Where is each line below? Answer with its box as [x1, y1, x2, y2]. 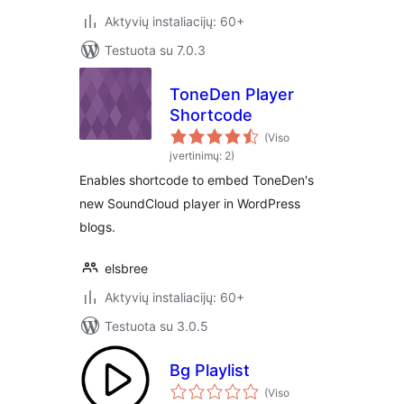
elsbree [105, 261, 148, 276]
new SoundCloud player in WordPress [79, 196, 300, 211]
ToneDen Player [170, 85, 294, 104]
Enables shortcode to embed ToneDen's [79, 172, 314, 188]
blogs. [79, 219, 115, 234]
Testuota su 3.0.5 [105, 318, 208, 334]
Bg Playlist [170, 361, 250, 380]
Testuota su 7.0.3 [105, 42, 206, 58]
